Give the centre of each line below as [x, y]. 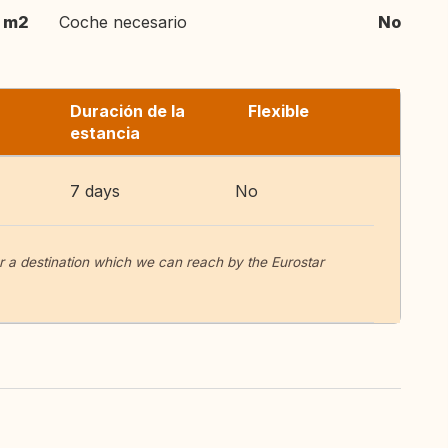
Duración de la [127, 111]
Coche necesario [123, 22]
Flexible [278, 111]
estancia [105, 133]
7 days [95, 191]
